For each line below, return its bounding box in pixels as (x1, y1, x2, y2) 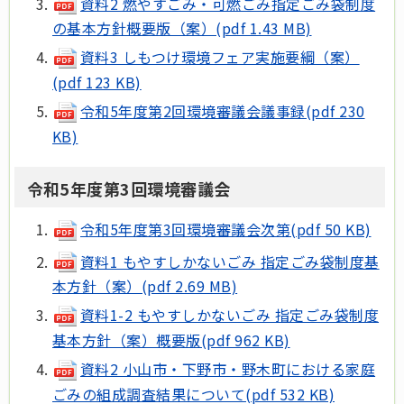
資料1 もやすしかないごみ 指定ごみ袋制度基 (80, 250, 380, 272)
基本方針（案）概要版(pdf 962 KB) (52, 328, 290, 351)
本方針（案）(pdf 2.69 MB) (52, 275, 238, 298)
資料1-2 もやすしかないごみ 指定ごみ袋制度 (80, 304, 380, 326)
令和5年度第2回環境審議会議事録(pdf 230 (80, 100, 365, 122)
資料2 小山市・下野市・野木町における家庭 (80, 357, 376, 380)
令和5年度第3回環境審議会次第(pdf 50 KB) (80, 217, 372, 240)
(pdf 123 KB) (52, 71, 142, 93)
